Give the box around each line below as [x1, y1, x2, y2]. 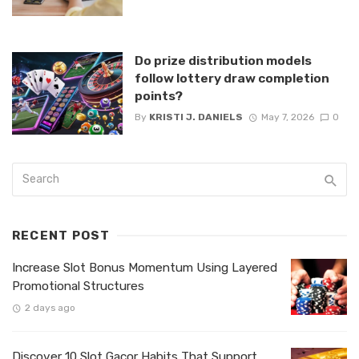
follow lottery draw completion [134, 70, 329, 86]
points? [134, 87, 183, 103]
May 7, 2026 [260, 111, 314, 123]
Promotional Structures [12, 279, 144, 294]
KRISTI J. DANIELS [148, 111, 243, 123]
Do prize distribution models [134, 52, 312, 68]
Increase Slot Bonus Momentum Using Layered [12, 260, 277, 276]
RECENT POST [12, 228, 111, 244]
